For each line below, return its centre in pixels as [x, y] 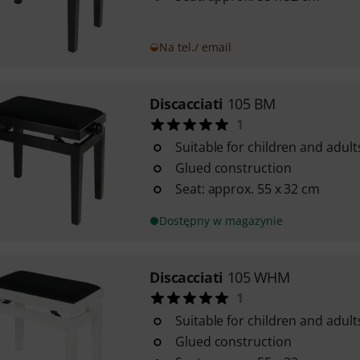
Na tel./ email [195, 47]
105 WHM [258, 277]
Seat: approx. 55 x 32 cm [247, 189]
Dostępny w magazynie [221, 221]
